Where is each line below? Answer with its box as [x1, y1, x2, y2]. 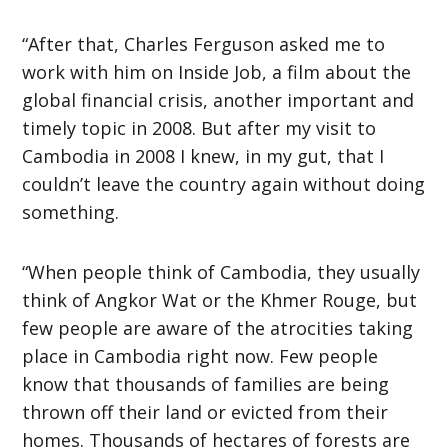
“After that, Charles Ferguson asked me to [22, 31, 386, 56]
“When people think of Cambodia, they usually [22, 259, 421, 284]
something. [22, 199, 120, 224]
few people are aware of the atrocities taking [22, 315, 414, 340]
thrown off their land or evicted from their [22, 399, 389, 424]
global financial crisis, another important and [22, 87, 415, 112]
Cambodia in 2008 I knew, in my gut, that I [22, 143, 385, 168]
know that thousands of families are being [22, 371, 390, 396]
